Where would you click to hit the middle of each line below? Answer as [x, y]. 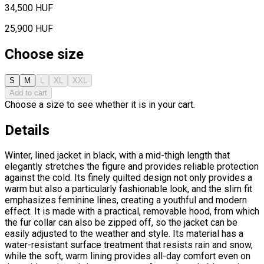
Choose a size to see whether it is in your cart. [100, 104]
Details [27, 130]
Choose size [44, 54]
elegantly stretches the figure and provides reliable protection [132, 167]
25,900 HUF [29, 28]
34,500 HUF [29, 8]
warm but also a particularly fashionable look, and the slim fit [128, 189]
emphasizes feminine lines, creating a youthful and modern [126, 200]
